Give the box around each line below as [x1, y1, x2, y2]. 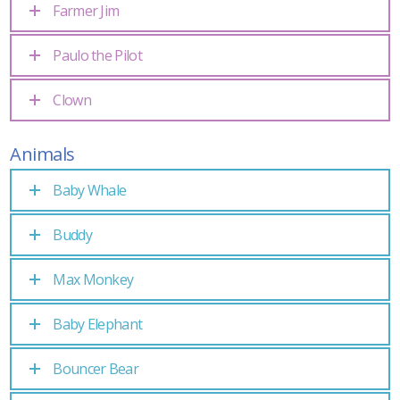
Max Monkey [53, 270, 134, 289]
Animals [10, 142, 75, 166]
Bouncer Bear [53, 359, 139, 379]
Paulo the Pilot [53, 46, 143, 65]
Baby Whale [53, 180, 127, 200]
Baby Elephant [53, 314, 143, 334]
